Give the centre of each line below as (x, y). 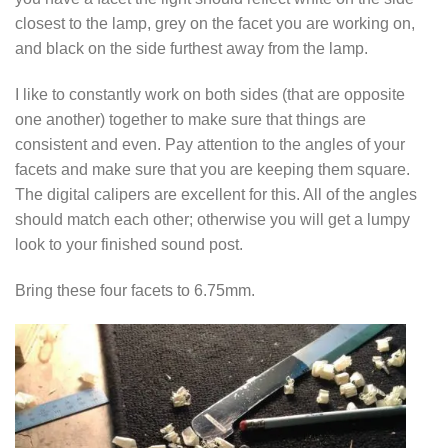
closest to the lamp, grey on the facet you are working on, (215, 22)
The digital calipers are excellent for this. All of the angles (216, 193)
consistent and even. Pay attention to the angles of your (210, 143)
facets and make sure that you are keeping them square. (212, 168)
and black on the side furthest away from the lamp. (191, 47)
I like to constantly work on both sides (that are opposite (210, 93)
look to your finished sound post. (129, 243)
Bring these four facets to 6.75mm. (135, 289)
